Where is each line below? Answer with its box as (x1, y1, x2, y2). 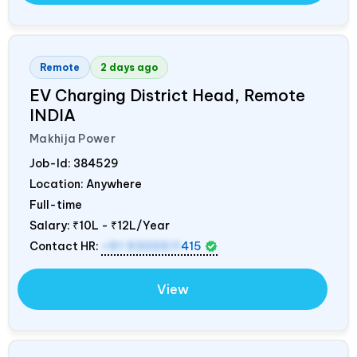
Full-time (29, 197, 82, 212)
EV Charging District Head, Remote (29, 84, 305, 105)
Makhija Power (29, 131, 116, 146)
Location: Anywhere (29, 176, 142, 191)
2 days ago (100, 61, 158, 73)
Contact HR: (29, 238, 101, 253)
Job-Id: (29, 155, 73, 171)
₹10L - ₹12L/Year (73, 218, 170, 233)
